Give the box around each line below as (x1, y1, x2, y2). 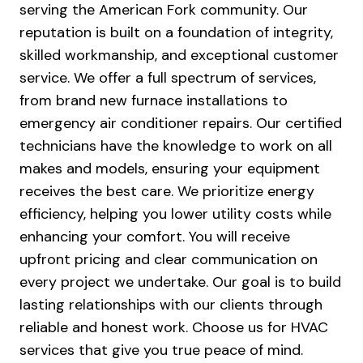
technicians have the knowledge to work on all (19, 136, 332, 156)
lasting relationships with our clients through (19, 295, 322, 315)
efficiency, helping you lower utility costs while (19, 204, 331, 224)
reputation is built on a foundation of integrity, (19, 23, 333, 43)
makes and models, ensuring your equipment (19, 159, 320, 179)
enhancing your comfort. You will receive (19, 227, 290, 247)
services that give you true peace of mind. (19, 340, 303, 361)
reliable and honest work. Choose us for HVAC (19, 318, 328, 338)
